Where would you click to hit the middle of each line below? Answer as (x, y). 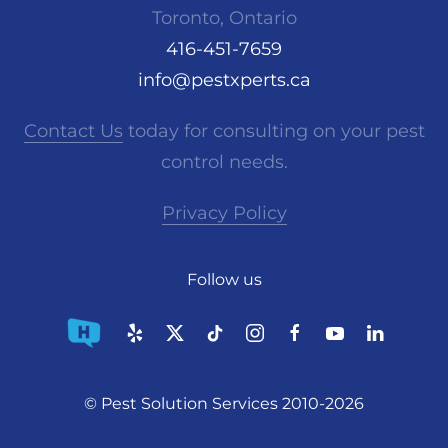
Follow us (224, 280)
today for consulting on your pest (273, 131)
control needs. (224, 162)
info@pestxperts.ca (224, 80)
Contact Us (73, 131)
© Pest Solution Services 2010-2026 (224, 404)
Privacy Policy (224, 213)
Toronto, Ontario (224, 18)
